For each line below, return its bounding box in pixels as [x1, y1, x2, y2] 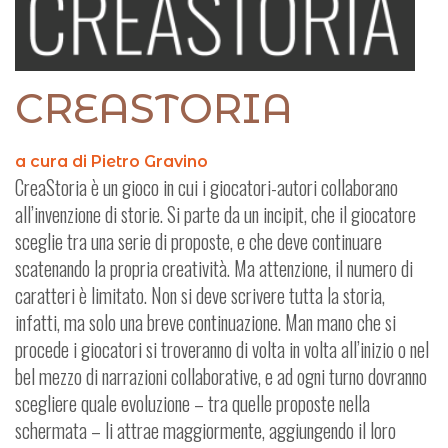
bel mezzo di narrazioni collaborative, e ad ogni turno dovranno [15, 362, 427, 391]
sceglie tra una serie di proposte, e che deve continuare [15, 227, 382, 256]
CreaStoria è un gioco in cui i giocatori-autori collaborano [15, 173, 398, 202]
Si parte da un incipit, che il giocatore [163, 200, 416, 229]
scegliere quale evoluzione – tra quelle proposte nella [15, 389, 370, 418]
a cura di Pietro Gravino [15, 152, 208, 171]
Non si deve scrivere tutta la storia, [147, 281, 385, 310]
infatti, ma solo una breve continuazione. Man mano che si [15, 308, 396, 337]
